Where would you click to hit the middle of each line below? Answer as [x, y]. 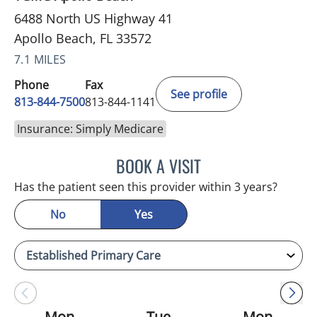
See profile [199, 94]
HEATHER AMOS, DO [246, 163]
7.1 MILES [40, 59]
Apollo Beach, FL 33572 [83, 38]
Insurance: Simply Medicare [90, 128]
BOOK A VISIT [158, 165]
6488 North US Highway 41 [93, 18]
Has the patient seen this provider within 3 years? [146, 186]
